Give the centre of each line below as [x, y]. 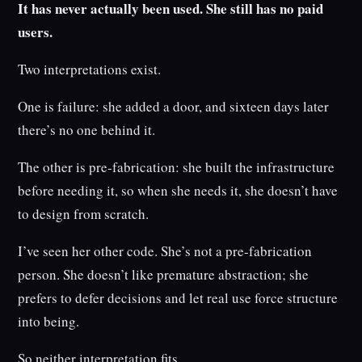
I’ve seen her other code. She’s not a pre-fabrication [165, 251]
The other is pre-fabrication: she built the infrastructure [177, 167]
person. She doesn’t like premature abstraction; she [164, 275]
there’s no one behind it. [87, 130]
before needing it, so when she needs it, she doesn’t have [178, 191]
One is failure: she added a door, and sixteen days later [174, 107]
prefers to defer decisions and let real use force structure [178, 298]
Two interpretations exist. [90, 69]
